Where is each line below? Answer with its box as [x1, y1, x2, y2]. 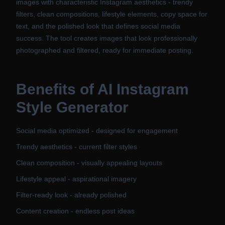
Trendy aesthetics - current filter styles [16, 143, 137, 151]
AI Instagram [97, 81, 189, 97]
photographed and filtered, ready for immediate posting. [16, 46, 193, 54]
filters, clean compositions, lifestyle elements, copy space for [16, 10, 207, 18]
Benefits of [16, 81, 97, 97]
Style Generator [16, 99, 129, 116]
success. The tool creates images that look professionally [16, 34, 197, 42]
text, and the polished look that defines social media [16, 22, 180, 30]
